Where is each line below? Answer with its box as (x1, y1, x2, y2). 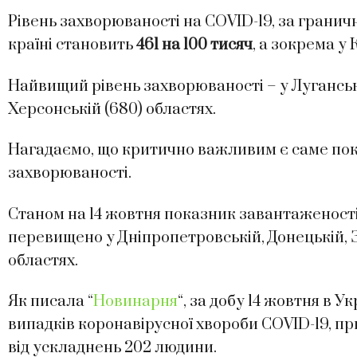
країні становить (8, 35, 133, 56)
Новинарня (93, 292, 178, 312)
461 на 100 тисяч (133, 35, 253, 56)
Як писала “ (8, 292, 93, 312)
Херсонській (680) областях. (8, 99, 216, 120)
